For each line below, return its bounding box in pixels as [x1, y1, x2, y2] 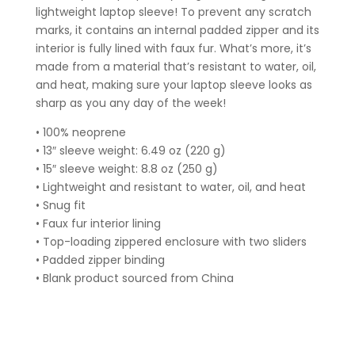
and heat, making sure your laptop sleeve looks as [35, 77, 312, 94]
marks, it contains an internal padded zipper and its [35, 22, 319, 39]
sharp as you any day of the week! [35, 95, 226, 112]
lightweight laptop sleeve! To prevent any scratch [35, 4, 311, 21]
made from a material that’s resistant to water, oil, [35, 59, 316, 75]
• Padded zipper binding [35, 252, 165, 269]
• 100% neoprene [35, 124, 126, 141]
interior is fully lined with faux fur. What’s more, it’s [35, 40, 311, 57]
